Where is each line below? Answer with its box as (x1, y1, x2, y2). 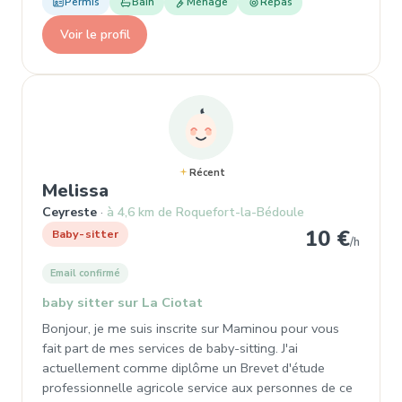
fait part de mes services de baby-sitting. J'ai (42, 339, 298, 357)
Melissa (42, 179, 109, 203)
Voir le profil (59, 25, 130, 43)
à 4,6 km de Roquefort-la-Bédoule (107, 204, 304, 221)
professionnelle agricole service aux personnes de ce (42, 379, 353, 397)
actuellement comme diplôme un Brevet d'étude (42, 359, 325, 377)
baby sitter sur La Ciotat (42, 293, 203, 311)
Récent (188, 166, 225, 179)
